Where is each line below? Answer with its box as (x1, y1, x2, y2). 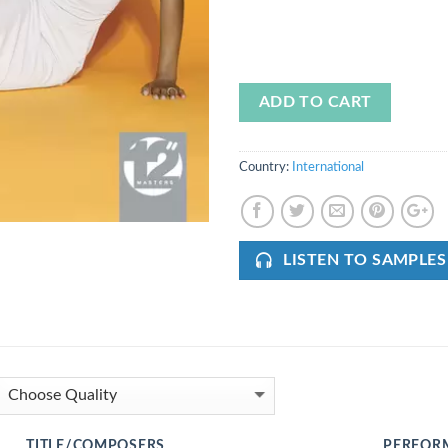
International (292, 161, 364, 174)
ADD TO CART (258, 95, 372, 111)
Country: (239, 161, 292, 174)
